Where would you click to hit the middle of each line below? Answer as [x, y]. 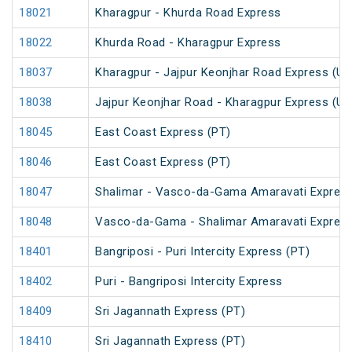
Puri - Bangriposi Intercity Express [189, 282]
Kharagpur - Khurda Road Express [188, 13]
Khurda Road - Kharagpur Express [188, 43]
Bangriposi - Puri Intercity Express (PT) [202, 252]
